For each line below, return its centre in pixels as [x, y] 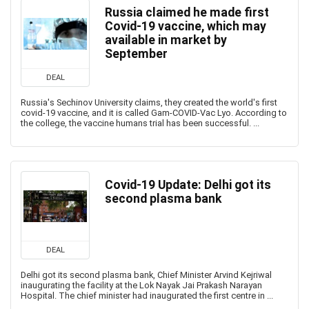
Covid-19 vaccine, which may [186, 26]
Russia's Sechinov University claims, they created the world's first [149, 102]
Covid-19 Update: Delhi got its [188, 185]
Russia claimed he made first [187, 12]
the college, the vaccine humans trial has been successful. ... [140, 123]
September [136, 54]
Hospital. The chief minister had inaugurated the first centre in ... [147, 296]
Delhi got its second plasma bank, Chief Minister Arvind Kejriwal [146, 275]
